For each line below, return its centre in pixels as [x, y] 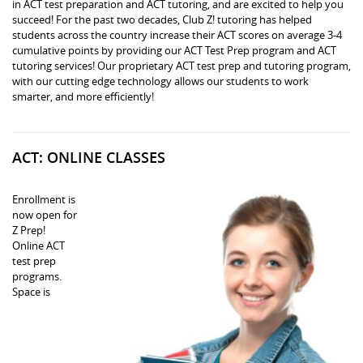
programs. [37, 276]
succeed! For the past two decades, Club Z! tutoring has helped [162, 19]
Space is [31, 291]
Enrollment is [44, 199]
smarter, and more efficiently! [83, 96]
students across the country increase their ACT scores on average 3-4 [177, 34]
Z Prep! [29, 230]
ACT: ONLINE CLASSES [89, 157]
